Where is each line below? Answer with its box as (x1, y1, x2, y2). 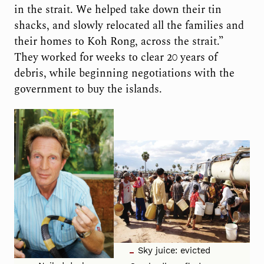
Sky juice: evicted (138, 245, 211, 256)
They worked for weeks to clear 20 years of (14, 49, 217, 65)
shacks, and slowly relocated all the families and (14, 17, 244, 34)
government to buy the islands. (14, 81, 162, 97)
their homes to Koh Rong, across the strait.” (14, 33, 223, 49)
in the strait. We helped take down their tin (14, 1, 222, 18)
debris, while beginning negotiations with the (14, 65, 235, 81)
